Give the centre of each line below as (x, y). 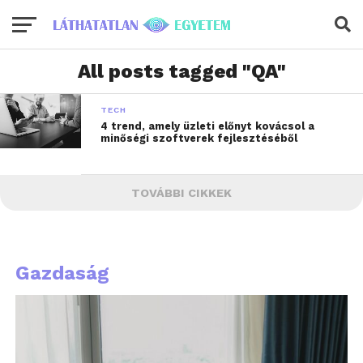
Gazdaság (62, 273)
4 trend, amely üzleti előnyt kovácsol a (208, 126)
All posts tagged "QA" (181, 71)
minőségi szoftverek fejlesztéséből (199, 138)
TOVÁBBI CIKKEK (181, 193)
